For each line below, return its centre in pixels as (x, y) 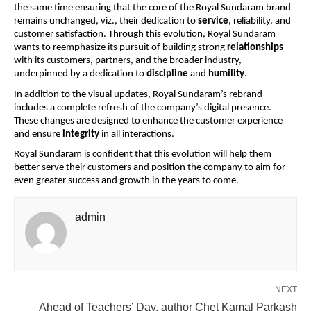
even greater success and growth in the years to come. (126, 181)
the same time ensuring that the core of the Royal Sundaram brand (152, 8)
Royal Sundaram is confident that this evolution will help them (143, 155)
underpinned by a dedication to (80, 74)
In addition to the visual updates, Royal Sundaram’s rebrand (138, 94)
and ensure (38, 134)
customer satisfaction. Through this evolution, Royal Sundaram (145, 34)
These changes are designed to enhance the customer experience (148, 121)
